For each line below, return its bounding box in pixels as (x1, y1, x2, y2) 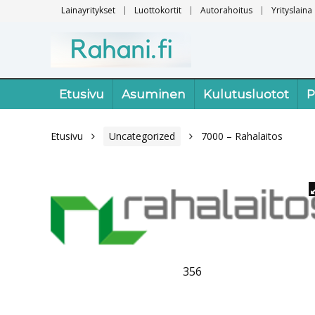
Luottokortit (134, 4, 181, 16)
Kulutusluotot (203, 87, 289, 101)
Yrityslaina (271, 4, 312, 16)
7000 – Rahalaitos (201, 129, 283, 143)
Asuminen (122, 87, 186, 101)
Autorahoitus (200, 4, 252, 16)
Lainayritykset (61, 4, 115, 16)
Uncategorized (109, 129, 175, 143)
